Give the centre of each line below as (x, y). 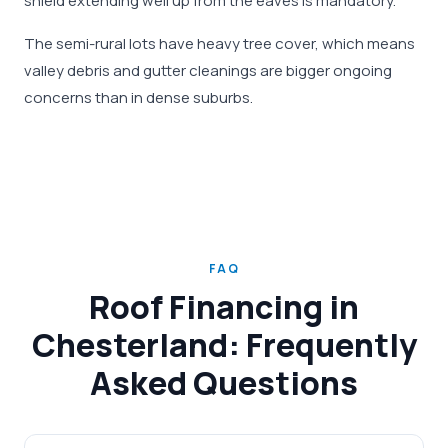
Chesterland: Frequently (224, 345)
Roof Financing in (224, 307)
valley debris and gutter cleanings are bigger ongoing (208, 70)
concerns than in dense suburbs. (138, 97)
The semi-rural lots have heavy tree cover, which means (219, 43)
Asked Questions (224, 383)
